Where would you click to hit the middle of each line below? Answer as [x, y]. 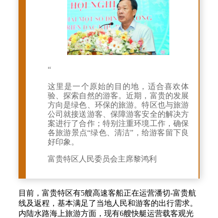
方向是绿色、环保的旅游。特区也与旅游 [118, 105]
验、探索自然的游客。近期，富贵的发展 [118, 95]
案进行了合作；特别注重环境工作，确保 [118, 123]
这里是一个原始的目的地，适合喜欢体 [118, 86]
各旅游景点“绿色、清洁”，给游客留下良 [118, 132]
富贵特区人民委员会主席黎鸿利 [102, 159]
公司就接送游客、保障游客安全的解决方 [118, 114]
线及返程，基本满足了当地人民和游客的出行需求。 [108, 203]
